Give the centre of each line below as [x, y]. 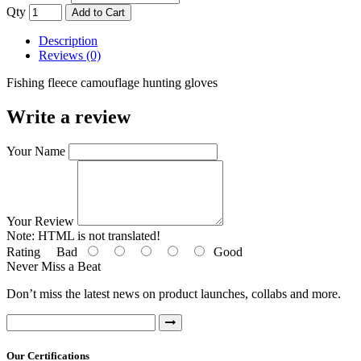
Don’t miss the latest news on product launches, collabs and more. [174, 294]
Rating [23, 252]
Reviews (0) [70, 55]
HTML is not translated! [98, 236]
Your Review [40, 222]
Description [68, 40]
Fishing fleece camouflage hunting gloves [112, 82]
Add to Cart [98, 12]
